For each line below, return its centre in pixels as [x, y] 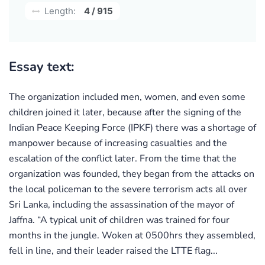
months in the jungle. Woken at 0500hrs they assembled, [132, 235]
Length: [59, 11]
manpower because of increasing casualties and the [118, 143]
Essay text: [41, 67]
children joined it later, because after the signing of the [125, 112]
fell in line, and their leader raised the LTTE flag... [113, 251]
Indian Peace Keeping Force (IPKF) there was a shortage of [132, 127]
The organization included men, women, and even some [127, 97]
